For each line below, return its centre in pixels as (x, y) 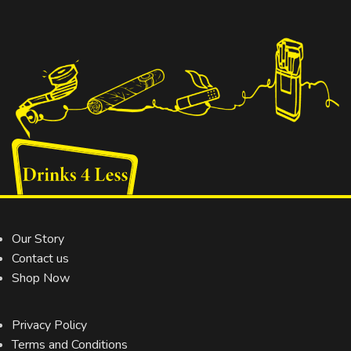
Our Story (38, 239)
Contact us (40, 258)
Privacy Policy (49, 325)
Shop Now (41, 278)
